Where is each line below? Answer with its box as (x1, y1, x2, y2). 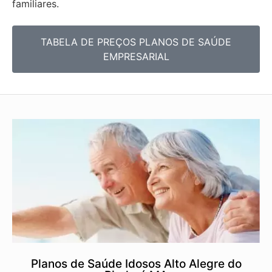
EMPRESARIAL (103, 50, 169, 63)
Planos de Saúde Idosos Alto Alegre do (30, 256, 242, 271)
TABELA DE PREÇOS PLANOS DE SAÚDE (41, 36, 231, 49)
